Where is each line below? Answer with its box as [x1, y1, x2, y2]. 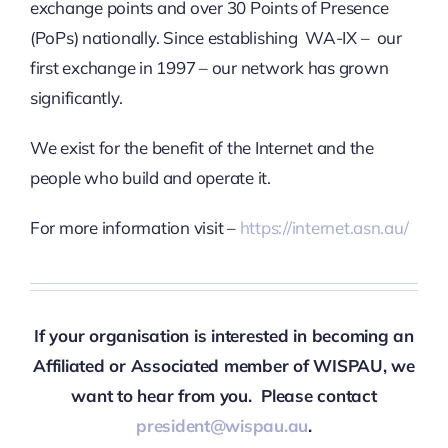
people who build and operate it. [29, 167, 271, 188]
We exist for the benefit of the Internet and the [29, 137, 374, 158]
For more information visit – [29, 217, 240, 238]
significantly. [29, 87, 123, 108]
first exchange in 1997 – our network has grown [29, 57, 389, 78]
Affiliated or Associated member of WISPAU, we [33, 355, 415, 376]
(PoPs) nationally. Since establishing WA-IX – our [29, 27, 402, 48]
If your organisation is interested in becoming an [34, 325, 414, 346]
